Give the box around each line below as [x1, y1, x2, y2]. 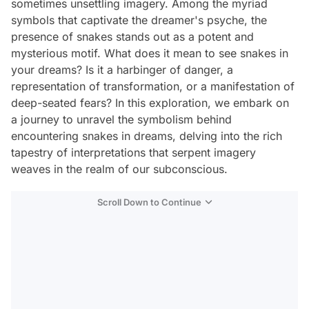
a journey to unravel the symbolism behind [11, 112, 232, 126]
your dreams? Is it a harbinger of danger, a [11, 63, 233, 77]
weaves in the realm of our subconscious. [11, 162, 228, 176]
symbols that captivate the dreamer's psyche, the [11, 13, 267, 27]
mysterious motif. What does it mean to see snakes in [11, 46, 288, 60]
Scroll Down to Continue [97, 197, 201, 208]
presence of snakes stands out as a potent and [11, 30, 254, 43]
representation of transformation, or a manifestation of [11, 79, 295, 93]
